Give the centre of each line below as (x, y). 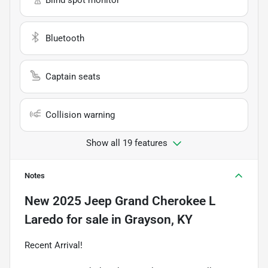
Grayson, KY (159, 219)
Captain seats (73, 76)
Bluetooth (65, 38)
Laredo (44, 219)
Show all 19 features (127, 143)
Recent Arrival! (54, 245)
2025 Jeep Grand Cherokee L (134, 201)
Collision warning (80, 115)
